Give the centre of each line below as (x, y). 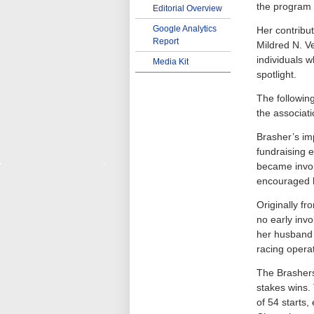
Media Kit (171, 62)
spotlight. (277, 74)
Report (166, 41)
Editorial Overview (187, 8)
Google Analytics (185, 29)
